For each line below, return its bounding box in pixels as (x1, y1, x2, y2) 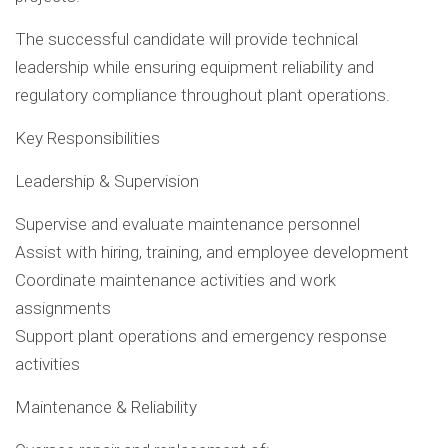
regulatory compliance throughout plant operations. (15, 85, 390, 106)
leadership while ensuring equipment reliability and (15, 57, 374, 78)
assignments (15, 298, 111, 319)
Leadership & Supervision (15, 171, 199, 192)
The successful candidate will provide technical (15, 29, 358, 50)
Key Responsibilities (15, 128, 160, 149)
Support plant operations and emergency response (15, 326, 387, 347)
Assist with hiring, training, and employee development (15, 242, 409, 263)
